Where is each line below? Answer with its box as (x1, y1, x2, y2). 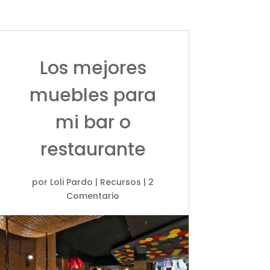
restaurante (40, 136, 146, 162)
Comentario (66, 189, 120, 202)
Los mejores (39, 55, 146, 81)
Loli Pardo (50, 175, 93, 188)
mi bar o (55, 109, 131, 135)
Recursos (100, 175, 142, 188)
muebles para (30, 82, 157, 108)
